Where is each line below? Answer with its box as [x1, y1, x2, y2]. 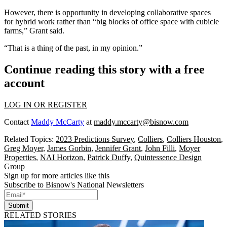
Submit [8, 202, 29, 209]
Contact [4, 118, 31, 126]
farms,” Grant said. [4, 26, 64, 35]
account [4, 77, 45, 90]
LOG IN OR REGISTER [4, 100, 87, 109]
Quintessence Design [134, 153, 202, 162]
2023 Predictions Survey [56, 135, 134, 143]
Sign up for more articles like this [4, 171, 109, 180]
